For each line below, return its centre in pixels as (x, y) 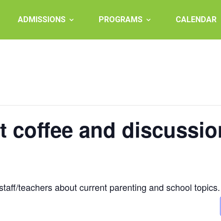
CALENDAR (196, 19)
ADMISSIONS (42, 19)
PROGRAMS (121, 19)
